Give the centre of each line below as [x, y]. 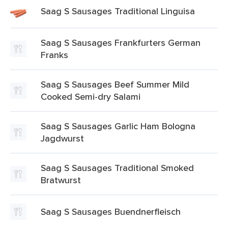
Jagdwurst [62, 138]
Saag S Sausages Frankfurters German [121, 42]
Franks [54, 55]
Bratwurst [61, 180]
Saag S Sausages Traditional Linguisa [118, 11]
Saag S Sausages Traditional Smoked [117, 168]
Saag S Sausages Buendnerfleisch [111, 211]
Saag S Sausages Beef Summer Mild [115, 84]
